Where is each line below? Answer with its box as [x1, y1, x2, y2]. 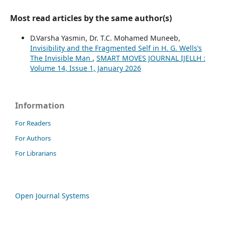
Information [15, 100, 65, 111]
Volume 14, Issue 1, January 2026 [30, 63, 141, 73]
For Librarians [15, 148, 56, 158]
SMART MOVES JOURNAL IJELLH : [96, 53, 205, 63]
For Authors [15, 134, 51, 143]
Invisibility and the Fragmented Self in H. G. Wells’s [30, 43, 202, 53]
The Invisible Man [30, 53, 92, 63]
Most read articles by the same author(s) [10, 13, 172, 24]
